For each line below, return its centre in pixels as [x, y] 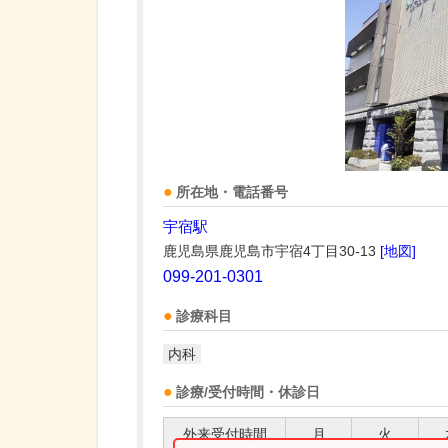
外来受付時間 [224, 434]
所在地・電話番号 [232, 192]
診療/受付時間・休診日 [248, 392]
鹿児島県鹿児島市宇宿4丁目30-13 [271, 251]
